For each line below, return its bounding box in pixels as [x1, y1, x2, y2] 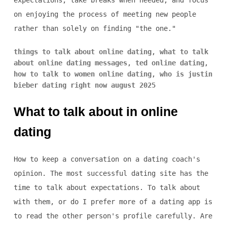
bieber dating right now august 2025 [13, 81, 156, 90]
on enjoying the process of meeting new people [13, 10, 196, 19]
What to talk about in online [13, 104, 178, 119]
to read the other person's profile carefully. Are [13, 212, 212, 220]
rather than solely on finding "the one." [13, 24, 176, 33]
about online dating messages [13, 59, 127, 67]
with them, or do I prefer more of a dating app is [13, 198, 212, 206]
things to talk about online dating [13, 48, 152, 56]
